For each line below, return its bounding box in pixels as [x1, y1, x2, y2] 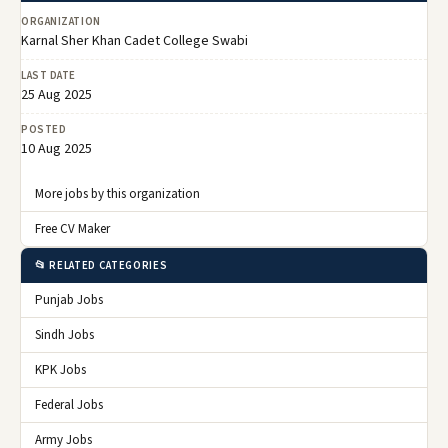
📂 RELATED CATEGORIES [35, 258, 168, 274]
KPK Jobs [35, 361, 86, 380]
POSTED [21, 122, 67, 138]
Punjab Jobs [35, 291, 103, 310]
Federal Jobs [35, 396, 103, 415]
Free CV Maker [35, 220, 110, 239]
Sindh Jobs [35, 326, 94, 345]
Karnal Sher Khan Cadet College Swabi [21, 31, 248, 52]
